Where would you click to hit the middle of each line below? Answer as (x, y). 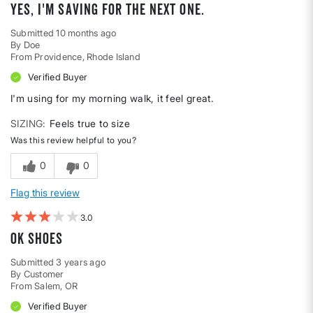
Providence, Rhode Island (87, 57)
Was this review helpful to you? (74, 140)
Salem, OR (56, 286)
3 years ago (81, 262)
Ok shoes (37, 239)
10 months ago (86, 33)
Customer (44, 274)
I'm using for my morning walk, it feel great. (112, 99)
